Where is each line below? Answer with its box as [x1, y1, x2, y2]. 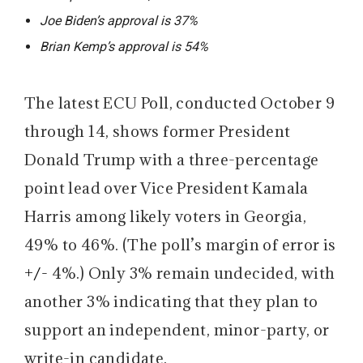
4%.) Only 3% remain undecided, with [51, 263, 335, 283]
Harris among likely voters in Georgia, [24, 206, 307, 226]
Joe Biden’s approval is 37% [40, 12, 199, 28]
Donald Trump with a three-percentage [24, 149, 319, 169]
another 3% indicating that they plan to [24, 291, 318, 311]
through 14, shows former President [24, 121, 291, 141]
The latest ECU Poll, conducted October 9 [24, 92, 335, 113]
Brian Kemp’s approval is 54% [40, 38, 209, 54]
